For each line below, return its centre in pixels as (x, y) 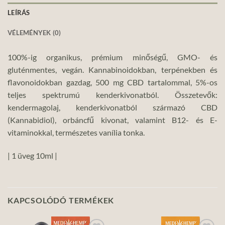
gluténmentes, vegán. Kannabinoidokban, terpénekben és (113, 69)
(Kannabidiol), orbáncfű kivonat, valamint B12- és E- (113, 120)
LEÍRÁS (19, 12)
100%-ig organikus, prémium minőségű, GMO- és (113, 57)
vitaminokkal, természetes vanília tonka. (76, 132)
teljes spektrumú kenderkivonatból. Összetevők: (113, 94)
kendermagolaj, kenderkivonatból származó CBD (113, 107)
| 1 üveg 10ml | (32, 155)
